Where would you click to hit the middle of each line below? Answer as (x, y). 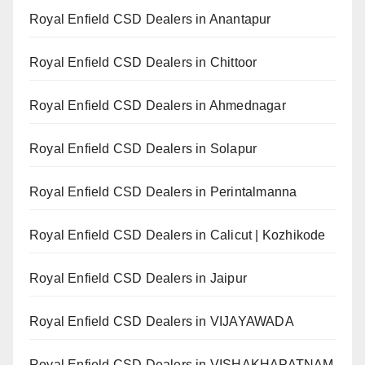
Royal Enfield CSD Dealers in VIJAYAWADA (162, 322)
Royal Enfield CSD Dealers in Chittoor (143, 63)
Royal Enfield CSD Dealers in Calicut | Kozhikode (178, 235)
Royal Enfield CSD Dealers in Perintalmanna (163, 192)
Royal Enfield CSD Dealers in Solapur (143, 149)
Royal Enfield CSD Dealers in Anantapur (150, 20)
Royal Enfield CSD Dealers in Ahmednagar (158, 106)
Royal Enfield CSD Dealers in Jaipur (138, 279)
